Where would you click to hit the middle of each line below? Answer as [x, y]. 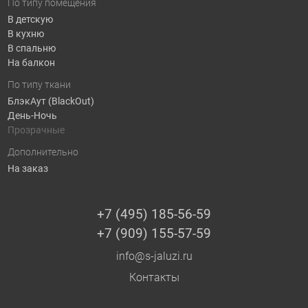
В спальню [31, 48]
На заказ [27, 169]
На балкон [31, 63]
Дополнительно [43, 152]
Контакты [154, 278]
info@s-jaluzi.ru [154, 256]
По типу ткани [39, 84]
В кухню [25, 34]
